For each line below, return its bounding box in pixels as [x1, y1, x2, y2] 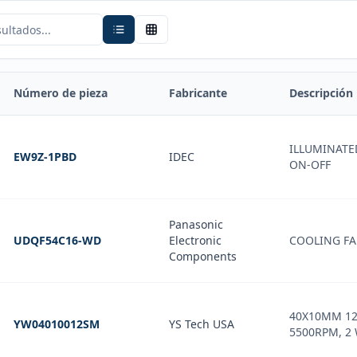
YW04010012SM [14, 316, 100, 331]
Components [169, 249, 237, 264]
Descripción [289, 85, 353, 100]
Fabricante [169, 85, 227, 100]
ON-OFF [289, 157, 331, 172]
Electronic [169, 233, 222, 248]
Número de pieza [14, 85, 108, 100]
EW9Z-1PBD [14, 149, 76, 164]
